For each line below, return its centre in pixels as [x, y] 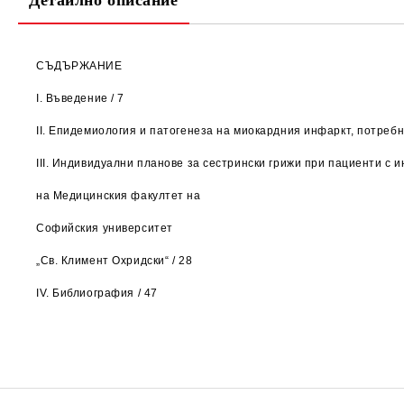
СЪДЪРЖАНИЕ [79, 66]
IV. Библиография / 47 [97, 293]
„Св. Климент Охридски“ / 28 [115, 261]
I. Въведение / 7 [80, 98]
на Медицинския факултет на [119, 196]
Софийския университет [105, 228]
